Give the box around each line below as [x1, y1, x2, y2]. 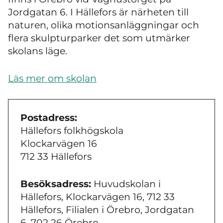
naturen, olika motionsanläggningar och [8, 19, 199, 31]
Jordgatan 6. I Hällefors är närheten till [8, 6, 189, 18]
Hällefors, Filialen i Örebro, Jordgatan [20, 204, 194, 216]
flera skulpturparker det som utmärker [8, 32, 190, 44]
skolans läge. [8, 45, 67, 57]
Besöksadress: [20, 178, 91, 190]
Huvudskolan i [91, 178, 161, 190]
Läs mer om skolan [8, 72, 97, 84]
